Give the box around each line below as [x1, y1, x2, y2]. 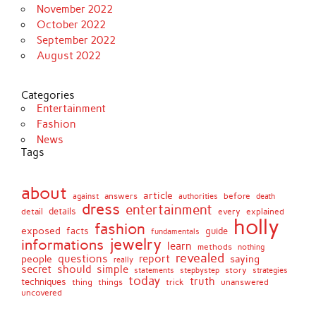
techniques [21, 276, 67, 287]
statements [134, 265, 175, 275]
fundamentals [151, 226, 200, 236]
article [143, 189, 174, 201]
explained [246, 205, 285, 217]
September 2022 [36, 33, 116, 47]
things [98, 276, 123, 287]
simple [97, 262, 129, 276]
